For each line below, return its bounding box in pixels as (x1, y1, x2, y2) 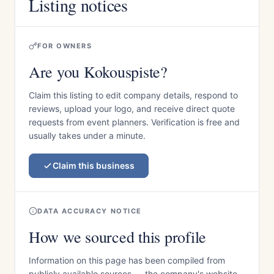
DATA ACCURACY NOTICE (37, 207, 142, 215)
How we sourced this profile (29, 226, 206, 247)
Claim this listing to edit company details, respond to (29, 90, 238, 100)
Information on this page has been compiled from (29, 255, 225, 265)
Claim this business (53, 160, 135, 171)
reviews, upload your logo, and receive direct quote (29, 103, 235, 114)
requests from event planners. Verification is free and (29, 117, 240, 127)
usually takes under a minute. (29, 130, 146, 141)
